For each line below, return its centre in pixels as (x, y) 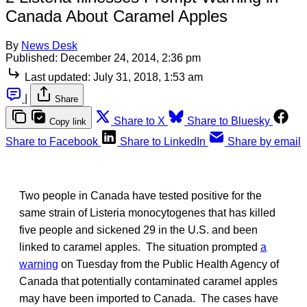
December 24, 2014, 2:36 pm (131, 58)
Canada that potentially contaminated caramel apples (148, 281)
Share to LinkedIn (163, 141)
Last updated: (58, 77)
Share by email (264, 141)
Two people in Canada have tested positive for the (140, 195)
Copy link (68, 121)
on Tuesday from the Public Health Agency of (169, 264)
